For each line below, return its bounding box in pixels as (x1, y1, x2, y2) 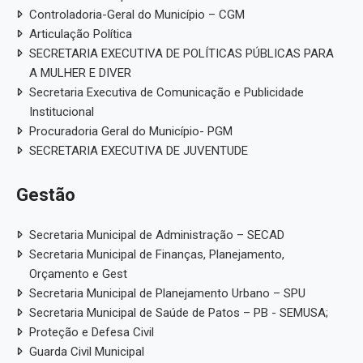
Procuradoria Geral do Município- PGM (29, 123, 233, 139)
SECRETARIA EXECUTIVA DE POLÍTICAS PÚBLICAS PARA (29, 45, 334, 61)
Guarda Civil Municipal (29, 344, 144, 359)
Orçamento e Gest (29, 266, 127, 281)
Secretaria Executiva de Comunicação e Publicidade (29, 84, 304, 100)
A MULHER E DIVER (29, 65, 131, 80)
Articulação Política (29, 26, 132, 41)
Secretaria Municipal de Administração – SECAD (29, 227, 284, 242)
